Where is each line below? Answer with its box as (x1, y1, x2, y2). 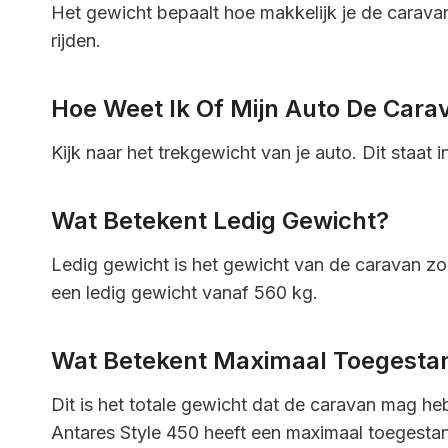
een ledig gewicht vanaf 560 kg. (51, 281, 318, 303)
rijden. (51, 29, 101, 51)
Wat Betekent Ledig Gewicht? (51, 205, 389, 235)
